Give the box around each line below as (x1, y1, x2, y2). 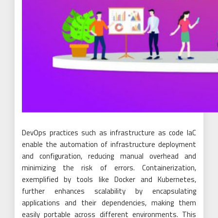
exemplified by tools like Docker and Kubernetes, (22, 173, 196, 185)
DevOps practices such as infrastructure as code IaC (22, 127, 196, 138)
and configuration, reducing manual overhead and (22, 150, 196, 162)
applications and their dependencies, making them (22, 197, 196, 208)
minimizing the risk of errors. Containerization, (22, 162, 196, 173)
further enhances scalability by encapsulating (22, 185, 196, 197)
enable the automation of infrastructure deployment (22, 138, 196, 150)
